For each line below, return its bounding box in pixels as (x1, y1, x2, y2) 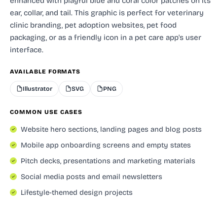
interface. (10, 45, 43, 54)
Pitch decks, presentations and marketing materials (21, 156, 195, 165)
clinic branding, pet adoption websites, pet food (10, 20, 177, 30)
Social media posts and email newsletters (21, 172, 162, 181)
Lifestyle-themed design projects (21, 187, 133, 197)
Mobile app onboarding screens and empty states (21, 140, 191, 149)
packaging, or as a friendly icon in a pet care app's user (10, 33, 201, 42)
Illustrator (23, 84, 52, 92)
